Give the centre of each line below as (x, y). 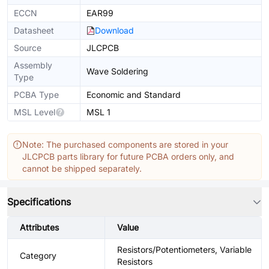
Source (28, 48)
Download (114, 30)
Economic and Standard (134, 95)
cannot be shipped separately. (82, 168)
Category (38, 255)
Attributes (39, 227)
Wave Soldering (117, 71)
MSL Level (35, 112)
